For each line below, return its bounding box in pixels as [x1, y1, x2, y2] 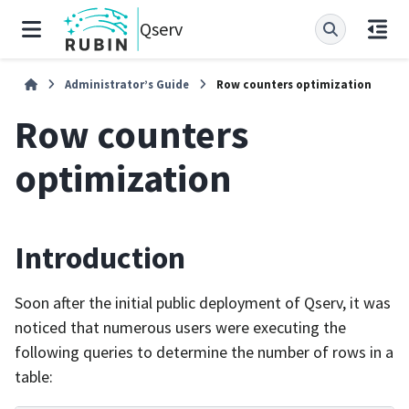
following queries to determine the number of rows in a [15, 341, 393, 363]
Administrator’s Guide [65, 77, 190, 91]
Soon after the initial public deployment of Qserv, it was [15, 292, 391, 314]
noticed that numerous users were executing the [15, 317, 346, 339]
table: [15, 366, 53, 388]
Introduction [15, 237, 185, 277]
